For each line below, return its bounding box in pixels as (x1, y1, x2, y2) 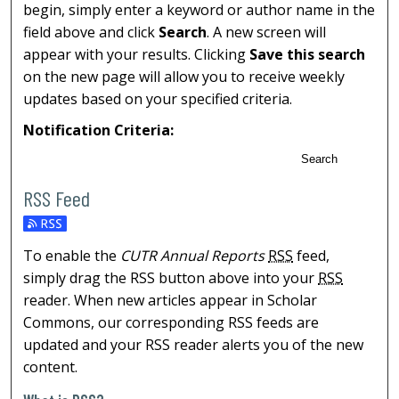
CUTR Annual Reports (120, 245, 265, 265)
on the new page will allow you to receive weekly (23, 67, 346, 87)
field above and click (23, 22, 159, 43)
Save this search (249, 45, 366, 65)
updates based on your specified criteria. (23, 89, 293, 110)
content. (23, 356, 78, 377)
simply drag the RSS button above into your (23, 267, 319, 288)
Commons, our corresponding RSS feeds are (23, 312, 320, 332)
